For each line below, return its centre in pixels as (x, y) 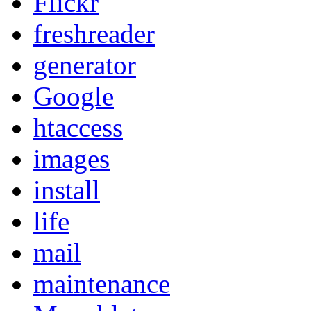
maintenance (102, 283)
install (67, 190)
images (72, 158)
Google (74, 96)
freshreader (94, 33)
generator (85, 65)
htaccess (78, 127)
